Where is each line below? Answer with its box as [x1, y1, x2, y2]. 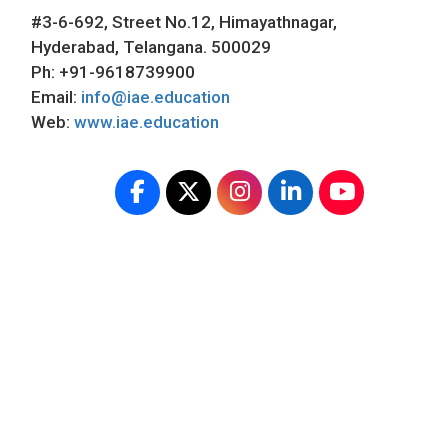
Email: [31, 87, 81, 108]
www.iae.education [74, 112, 219, 133]
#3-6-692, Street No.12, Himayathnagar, [31, 12, 337, 33]
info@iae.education [81, 87, 230, 108]
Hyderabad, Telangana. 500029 [31, 37, 271, 58]
